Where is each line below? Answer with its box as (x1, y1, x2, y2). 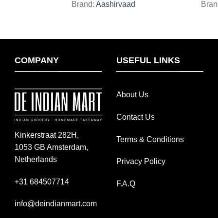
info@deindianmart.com (15, 200, 97, 208)
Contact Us (116, 112, 155, 121)
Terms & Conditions (116, 135, 184, 144)
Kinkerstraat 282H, (15, 130, 79, 139)
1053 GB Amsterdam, (15, 143, 88, 151)
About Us (116, 90, 148, 99)
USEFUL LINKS (116, 55, 180, 66)
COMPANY (15, 55, 59, 66)
